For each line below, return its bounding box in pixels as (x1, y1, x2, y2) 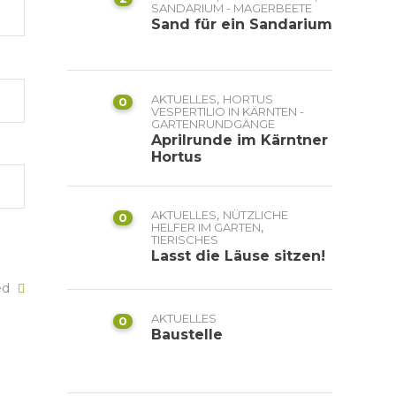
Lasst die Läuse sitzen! (151, 247, 325, 264)
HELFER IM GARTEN (151, 220, 261, 234)
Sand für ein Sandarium (151, 16, 332, 33)
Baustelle (151, 326, 223, 343)
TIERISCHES (151, 232, 218, 247)
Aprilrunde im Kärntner (151, 132, 328, 148)
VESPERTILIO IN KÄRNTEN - (151, 104, 304, 118)
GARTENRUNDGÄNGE (151, 117, 275, 131)
